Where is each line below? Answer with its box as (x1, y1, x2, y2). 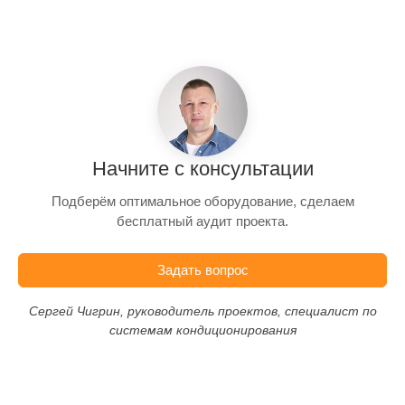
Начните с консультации (91, 156, 314, 180)
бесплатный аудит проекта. (117, 212, 288, 229)
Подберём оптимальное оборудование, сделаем (51, 193, 354, 209)
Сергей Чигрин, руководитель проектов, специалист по (28, 303, 377, 318)
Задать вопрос (156, 262, 249, 278)
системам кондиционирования (108, 322, 297, 337)
